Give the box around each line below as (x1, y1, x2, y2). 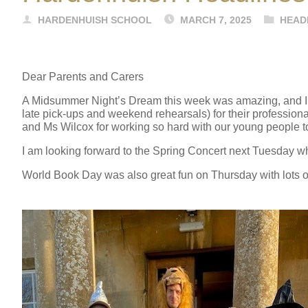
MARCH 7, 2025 (179, 14, 252, 26)
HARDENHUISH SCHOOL (37, 14, 152, 26)
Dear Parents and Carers (22, 71, 144, 83)
